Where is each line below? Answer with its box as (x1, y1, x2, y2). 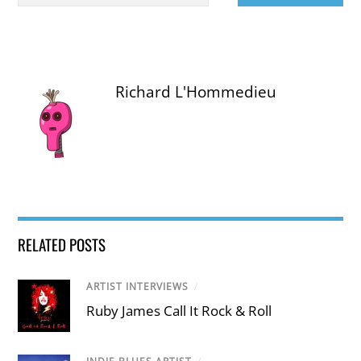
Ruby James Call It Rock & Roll (86, 301, 272, 321)
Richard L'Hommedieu (115, 81, 277, 102)
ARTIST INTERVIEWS (86, 279, 189, 293)
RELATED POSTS (18, 232, 106, 255)
